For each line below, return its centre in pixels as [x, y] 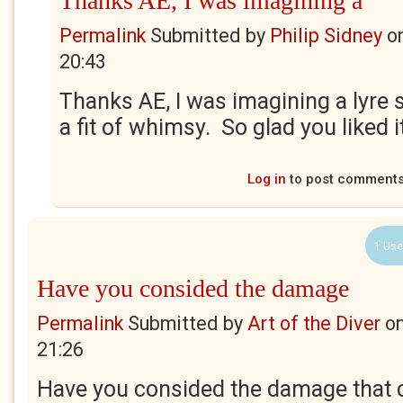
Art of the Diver [314, 323]
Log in [267, 179]
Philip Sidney [326, 36]
